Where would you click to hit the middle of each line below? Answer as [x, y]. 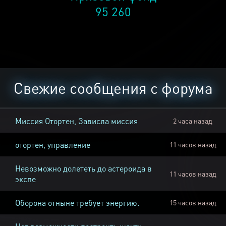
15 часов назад [193, 203]
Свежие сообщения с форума [113, 88]
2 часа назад [193, 121]
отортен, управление [53, 145]
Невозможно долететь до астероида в [83, 168]
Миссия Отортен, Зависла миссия [76, 121]
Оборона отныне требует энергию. [77, 203]
